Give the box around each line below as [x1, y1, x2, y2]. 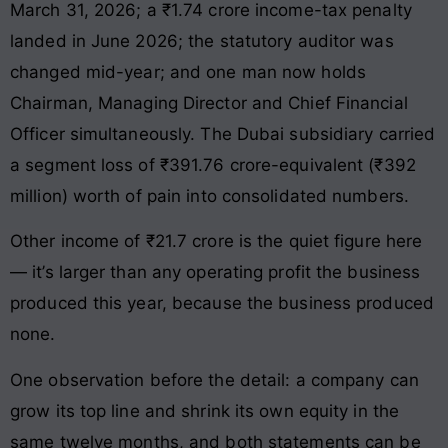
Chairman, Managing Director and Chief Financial [10, 92, 408, 113]
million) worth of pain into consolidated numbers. [10, 185, 409, 206]
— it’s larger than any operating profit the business [10, 262, 421, 283]
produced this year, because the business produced [10, 293, 434, 314]
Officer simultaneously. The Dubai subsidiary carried [10, 123, 436, 144]
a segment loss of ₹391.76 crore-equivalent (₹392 [10, 154, 416, 175]
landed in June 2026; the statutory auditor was [10, 30, 394, 51]
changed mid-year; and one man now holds [10, 61, 366, 82]
